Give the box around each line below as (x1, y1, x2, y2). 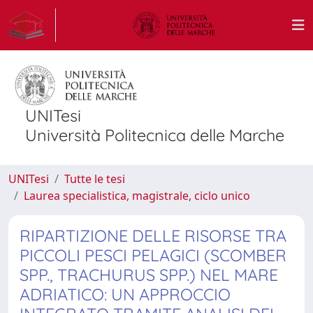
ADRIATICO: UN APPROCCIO (20, 284, 231, 305)
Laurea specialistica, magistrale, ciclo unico (24, 188, 250, 203)
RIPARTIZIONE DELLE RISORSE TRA (20, 226, 286, 246)
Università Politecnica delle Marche (25, 125, 284, 145)
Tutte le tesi (64, 171, 125, 187)
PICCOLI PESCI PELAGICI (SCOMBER (20, 245, 286, 265)
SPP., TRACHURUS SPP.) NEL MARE (20, 265, 278, 285)
